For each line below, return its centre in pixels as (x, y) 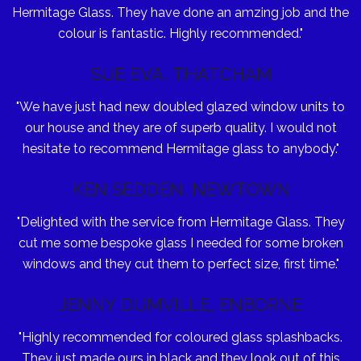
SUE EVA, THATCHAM (180, 74)
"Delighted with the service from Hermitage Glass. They (180, 222)
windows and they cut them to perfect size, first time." (180, 263)
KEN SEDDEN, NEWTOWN (180, 189)
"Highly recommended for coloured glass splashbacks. (180, 337)
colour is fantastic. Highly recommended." (180, 33)
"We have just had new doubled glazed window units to (180, 106)
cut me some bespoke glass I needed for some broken (180, 243)
